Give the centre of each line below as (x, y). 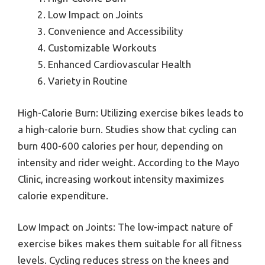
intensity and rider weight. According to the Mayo (129, 162)
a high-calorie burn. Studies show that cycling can (127, 129)
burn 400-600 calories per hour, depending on (120, 146)
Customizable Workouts (102, 48)
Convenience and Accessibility (115, 31)
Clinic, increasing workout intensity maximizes (121, 179)
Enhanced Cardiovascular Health (119, 64)
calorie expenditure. (63, 195)
